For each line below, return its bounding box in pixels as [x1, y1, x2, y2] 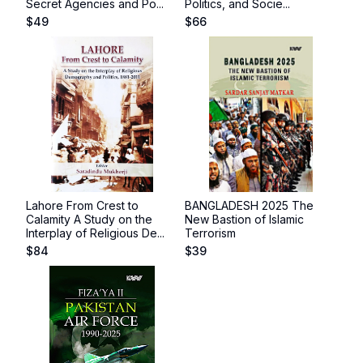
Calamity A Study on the [26, 212, 152, 226]
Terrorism [185, 226, 236, 240]
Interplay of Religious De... [26, 226, 164, 240]
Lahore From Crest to [26, 199, 139, 212]
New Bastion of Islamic [185, 212, 304, 226]
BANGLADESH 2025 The [185, 199, 314, 212]
